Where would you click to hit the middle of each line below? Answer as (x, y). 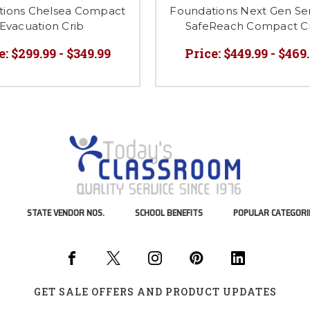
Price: (203, 53)
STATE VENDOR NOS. (66, 212)
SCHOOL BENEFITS (169, 212)
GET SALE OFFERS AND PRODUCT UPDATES (155, 291)
